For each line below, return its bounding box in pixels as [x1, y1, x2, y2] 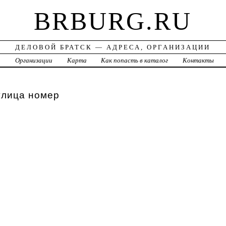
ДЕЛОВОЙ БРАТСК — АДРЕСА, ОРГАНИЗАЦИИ [15, 43, 211, 51]
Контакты [183, 56, 214, 65]
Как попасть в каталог [101, 56, 168, 65]
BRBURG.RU [34, 7, 192, 36]
